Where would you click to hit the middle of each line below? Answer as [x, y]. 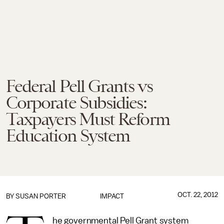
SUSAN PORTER [41, 196]
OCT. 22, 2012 [197, 195]
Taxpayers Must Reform [88, 119]
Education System [68, 135]
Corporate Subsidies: [76, 102]
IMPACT [112, 196]
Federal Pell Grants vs [79, 86]
